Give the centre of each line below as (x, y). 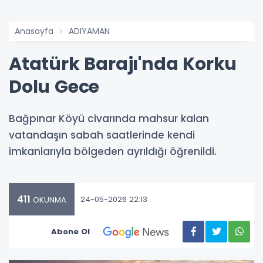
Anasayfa (34, 31)
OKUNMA (48, 200)
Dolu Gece (54, 87)
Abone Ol (70, 232)
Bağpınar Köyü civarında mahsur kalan (109, 119)
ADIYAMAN (89, 31)
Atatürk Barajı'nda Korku (123, 64)
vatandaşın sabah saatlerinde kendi (102, 135)
